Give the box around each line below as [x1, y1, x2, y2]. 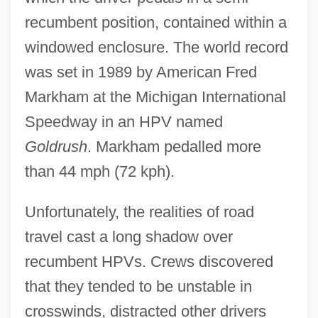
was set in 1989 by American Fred [24, 62, 257, 81]
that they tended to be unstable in [24, 277, 252, 295]
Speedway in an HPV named [24, 112, 223, 131]
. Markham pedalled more [87, 137, 261, 155]
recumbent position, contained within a [24, 13, 287, 31]
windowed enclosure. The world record [24, 38, 288, 56]
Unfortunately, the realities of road [24, 202, 254, 221]
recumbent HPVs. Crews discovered [24, 252, 273, 270]
